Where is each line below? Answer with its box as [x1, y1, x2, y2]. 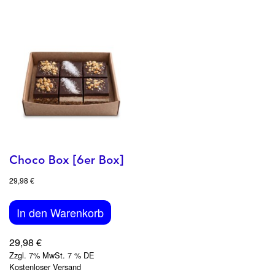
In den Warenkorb [17, 204, 104, 220]
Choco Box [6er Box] [9, 153, 124, 166]
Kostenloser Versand [9, 260, 81, 273]
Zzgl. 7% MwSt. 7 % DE [9, 249, 95, 261]
